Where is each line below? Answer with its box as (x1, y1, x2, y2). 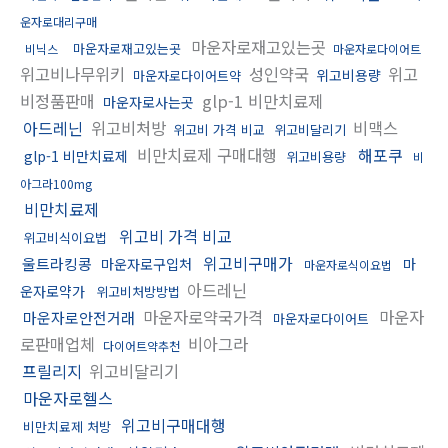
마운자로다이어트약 (133, 65, 241, 85)
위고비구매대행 (121, 412, 226, 437)
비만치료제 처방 (23, 416, 111, 436)
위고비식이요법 (23, 227, 107, 247)
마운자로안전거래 (23, 306, 135, 328)
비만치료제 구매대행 (132, 142, 282, 167)
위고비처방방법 (96, 281, 180, 301)
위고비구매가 (203, 250, 293, 275)
